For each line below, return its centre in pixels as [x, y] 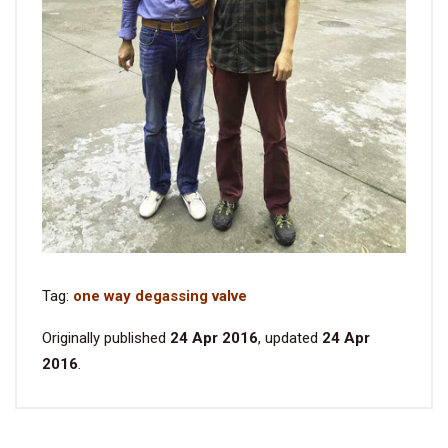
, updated [290, 337]
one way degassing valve [160, 295]
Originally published [106, 337]
